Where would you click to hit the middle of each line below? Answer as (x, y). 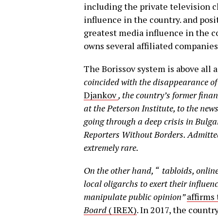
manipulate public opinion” (135, 197)
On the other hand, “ (123, 170)
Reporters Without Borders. (136, 134)
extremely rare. (111, 147)
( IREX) (122, 210)
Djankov (101, 95)
